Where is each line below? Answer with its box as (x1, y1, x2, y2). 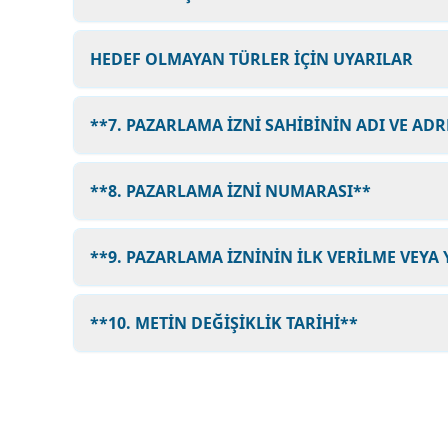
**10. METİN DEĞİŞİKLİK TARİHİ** (90, 312, 358, 334)
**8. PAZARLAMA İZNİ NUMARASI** (90, 180, 371, 202)
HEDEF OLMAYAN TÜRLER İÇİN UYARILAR (90, 48, 413, 70)
